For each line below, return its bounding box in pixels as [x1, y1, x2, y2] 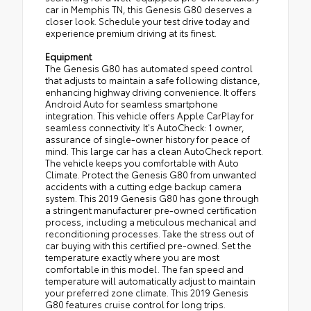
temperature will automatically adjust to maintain [45, 274, 255, 287]
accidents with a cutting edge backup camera [45, 180, 242, 193]
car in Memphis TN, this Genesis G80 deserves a [45, 3, 252, 16]
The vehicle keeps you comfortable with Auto [45, 156, 239, 169]
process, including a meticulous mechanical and [45, 215, 256, 228]
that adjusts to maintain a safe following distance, [45, 74, 260, 87]
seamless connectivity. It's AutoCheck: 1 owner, [45, 121, 244, 134]
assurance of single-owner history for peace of [45, 133, 250, 146]
